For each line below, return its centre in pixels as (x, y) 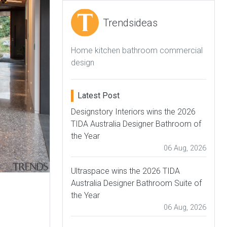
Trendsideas (130, 23)
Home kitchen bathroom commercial (137, 50)
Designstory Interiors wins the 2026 (133, 112)
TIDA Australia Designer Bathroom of (136, 124)
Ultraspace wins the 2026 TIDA (125, 171)
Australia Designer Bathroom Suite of (136, 183)
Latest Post (99, 96)
